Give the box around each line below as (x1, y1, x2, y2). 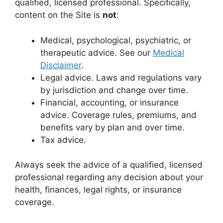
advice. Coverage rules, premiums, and (40, 110, 197, 120)
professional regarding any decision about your (15, 172, 203, 182)
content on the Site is (15, 10, 103, 20)
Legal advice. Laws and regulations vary (40, 72, 202, 83)
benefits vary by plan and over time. (40, 122, 185, 132)
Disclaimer (40, 60, 81, 70)
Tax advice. (40, 134, 86, 145)
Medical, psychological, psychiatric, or (40, 35, 191, 45)
